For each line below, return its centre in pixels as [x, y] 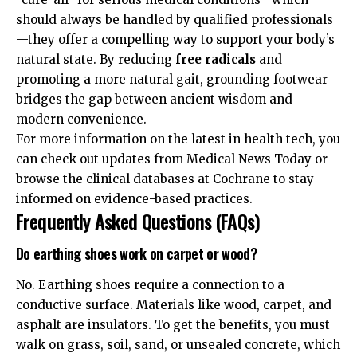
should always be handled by [105, 19]
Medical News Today [249, 159]
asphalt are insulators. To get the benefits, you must [173, 324]
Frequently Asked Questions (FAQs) [138, 220]
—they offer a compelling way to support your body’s [175, 39]
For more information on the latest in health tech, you [178, 139]
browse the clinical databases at [114, 178]
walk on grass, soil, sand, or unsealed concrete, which [178, 344]
